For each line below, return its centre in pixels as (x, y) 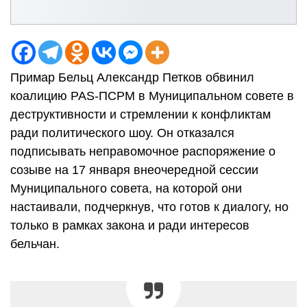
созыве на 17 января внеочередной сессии (134, 170)
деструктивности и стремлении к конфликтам (140, 114)
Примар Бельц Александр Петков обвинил (132, 77)
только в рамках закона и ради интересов (130, 225)
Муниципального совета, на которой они (126, 188)
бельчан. (38, 244)
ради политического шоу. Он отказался (122, 133)
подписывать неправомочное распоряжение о (143, 151)
